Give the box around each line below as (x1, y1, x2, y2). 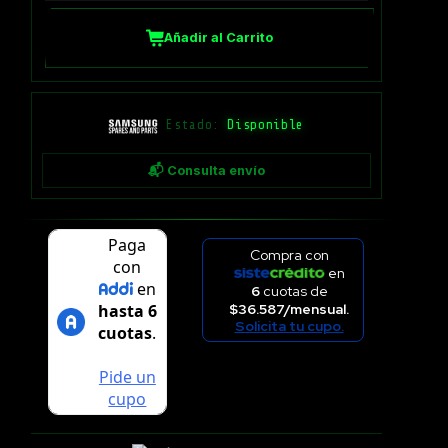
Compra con (249, 246, 329, 264)
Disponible (227, 118, 304, 133)
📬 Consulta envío (147, 162, 265, 178)
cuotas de (259, 282, 328, 300)
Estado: (166, 118, 228, 133)
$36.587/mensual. (229, 300, 350, 318)
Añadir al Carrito (163, 30, 273, 46)
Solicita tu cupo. (234, 317, 344, 335)
